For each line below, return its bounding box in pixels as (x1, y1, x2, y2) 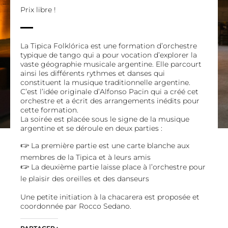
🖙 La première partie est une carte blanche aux (20, 141, 189, 150)
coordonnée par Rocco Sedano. (20, 202, 131, 211)
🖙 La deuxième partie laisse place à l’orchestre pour (20, 162, 206, 172)
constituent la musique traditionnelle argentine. (20, 78, 190, 87)
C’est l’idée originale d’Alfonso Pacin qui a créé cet (20, 87, 198, 96)
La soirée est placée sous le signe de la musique (20, 115, 189, 124)
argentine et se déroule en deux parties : (20, 124, 162, 133)
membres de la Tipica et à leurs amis (20, 153, 151, 162)
